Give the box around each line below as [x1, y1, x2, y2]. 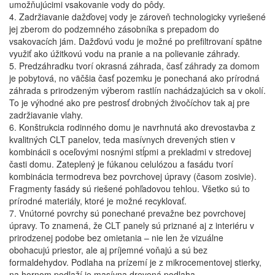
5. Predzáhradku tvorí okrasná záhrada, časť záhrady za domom [9, 60, 260, 72]
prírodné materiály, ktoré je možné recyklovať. [9, 195, 187, 207]
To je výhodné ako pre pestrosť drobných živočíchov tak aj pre [9, 96, 250, 109]
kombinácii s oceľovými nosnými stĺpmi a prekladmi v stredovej [9, 145, 251, 158]
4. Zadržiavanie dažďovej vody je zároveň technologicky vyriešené [9, 10, 266, 23]
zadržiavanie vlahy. [9, 109, 83, 121]
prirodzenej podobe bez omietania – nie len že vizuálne [9, 231, 223, 244]
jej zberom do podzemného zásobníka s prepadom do [9, 23, 219, 35]
